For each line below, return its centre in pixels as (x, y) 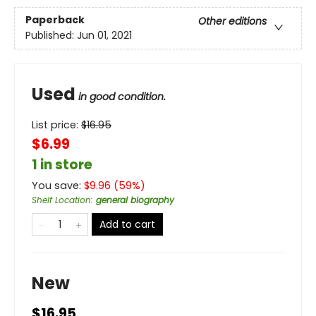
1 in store (62, 164)
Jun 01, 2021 (104, 35)
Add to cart (127, 224)
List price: (56, 124)
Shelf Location (61, 200)
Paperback (55, 19)
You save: (58, 185)
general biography (135, 200)
